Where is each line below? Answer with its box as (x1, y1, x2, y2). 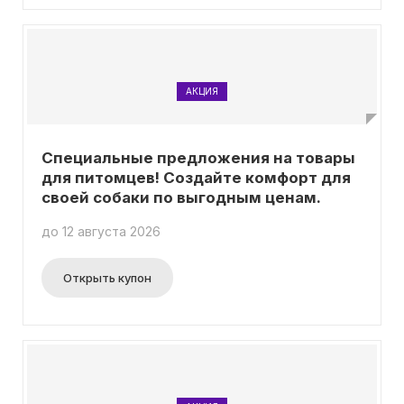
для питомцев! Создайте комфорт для (41, 169, 351, 187)
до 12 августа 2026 (41, 224, 161, 239)
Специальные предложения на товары (41, 149, 355, 167)
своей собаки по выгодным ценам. (41, 188, 321, 207)
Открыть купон (63, 271, 151, 285)
